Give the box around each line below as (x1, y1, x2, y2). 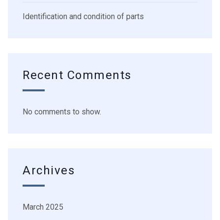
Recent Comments (23, 67, 132, 84)
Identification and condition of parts (23, 12, 144, 22)
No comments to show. (23, 107, 101, 117)
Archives (23, 162, 75, 180)
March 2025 (23, 202, 63, 212)
